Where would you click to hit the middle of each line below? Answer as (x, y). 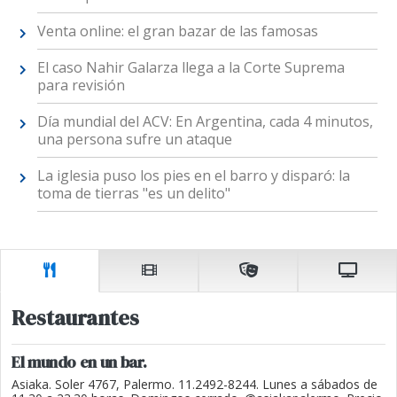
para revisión (81, 85)
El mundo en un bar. (79, 362)
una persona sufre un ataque (134, 139)
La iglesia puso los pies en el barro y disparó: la (193, 175)
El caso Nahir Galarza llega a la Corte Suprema (191, 67)
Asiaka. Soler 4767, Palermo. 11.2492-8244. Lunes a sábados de (195, 385)
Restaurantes (75, 318)
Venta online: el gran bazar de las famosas (177, 31)
